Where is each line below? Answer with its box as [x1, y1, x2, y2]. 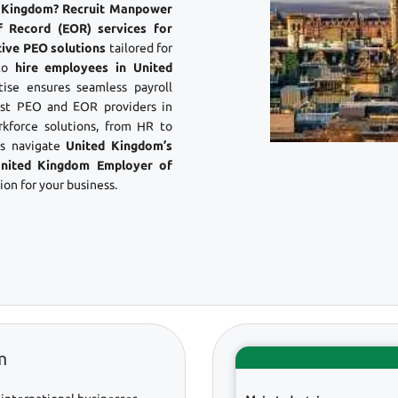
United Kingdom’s [66, 138, 173, 153]
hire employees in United [14, 60, 173, 75]
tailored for [106, 40, 173, 55]
